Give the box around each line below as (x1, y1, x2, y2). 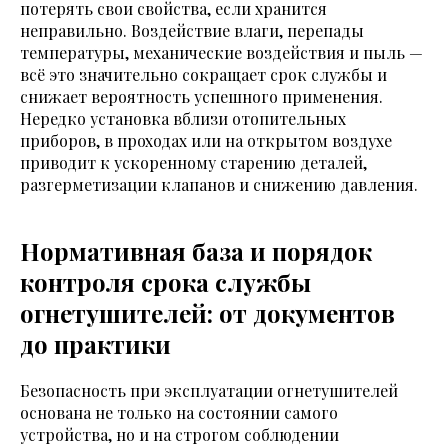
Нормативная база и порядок (20, 235, 372, 268)
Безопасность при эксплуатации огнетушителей (20, 380, 398, 402)
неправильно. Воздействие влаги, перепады (20, 20, 364, 42)
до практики (20, 328, 171, 361)
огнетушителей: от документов (20, 297, 395, 330)
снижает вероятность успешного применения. (20, 86, 383, 108)
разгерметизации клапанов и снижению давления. (20, 174, 418, 196)
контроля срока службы (20, 266, 311, 299)
